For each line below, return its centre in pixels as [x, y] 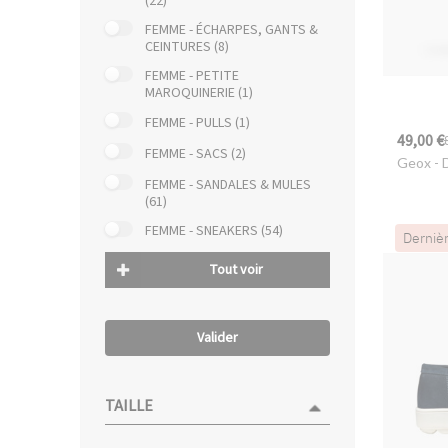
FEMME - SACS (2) [195, 153]
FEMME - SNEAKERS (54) [214, 230]
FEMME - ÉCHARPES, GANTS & [231, 30]
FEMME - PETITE [192, 76]
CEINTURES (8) [187, 47]
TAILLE [129, 405]
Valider [217, 337]
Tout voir [235, 269]
